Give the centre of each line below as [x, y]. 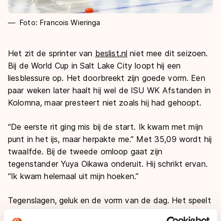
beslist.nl [111, 53]
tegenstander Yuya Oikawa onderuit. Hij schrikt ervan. [108, 164]
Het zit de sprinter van [52, 53]
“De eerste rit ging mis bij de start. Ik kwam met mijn [106, 127]
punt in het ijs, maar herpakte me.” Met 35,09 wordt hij [110, 139]
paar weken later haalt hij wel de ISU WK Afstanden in [109, 90]
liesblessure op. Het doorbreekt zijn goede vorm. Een [107, 78]
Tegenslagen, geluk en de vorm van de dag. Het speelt [110, 200]
